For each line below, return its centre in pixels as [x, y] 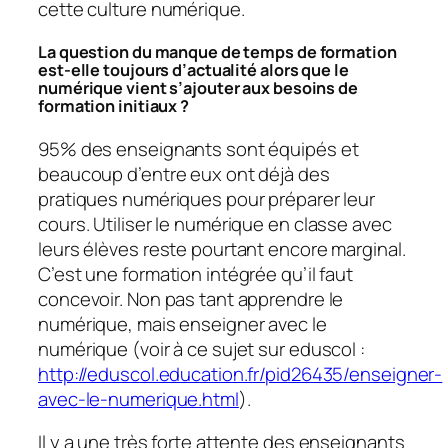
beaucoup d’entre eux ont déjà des [184, 173]
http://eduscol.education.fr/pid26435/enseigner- [240, 373]
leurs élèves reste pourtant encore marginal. [222, 248]
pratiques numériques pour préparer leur [207, 198]
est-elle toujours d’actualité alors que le [193, 70]
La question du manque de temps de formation [217, 52]
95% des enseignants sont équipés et [198, 148]
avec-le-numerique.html [138, 398]
